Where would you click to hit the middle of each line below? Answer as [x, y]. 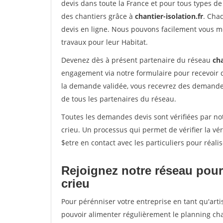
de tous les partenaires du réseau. [119, 99]
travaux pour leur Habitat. [105, 42]
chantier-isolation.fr [169, 16]
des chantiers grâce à [98, 16]
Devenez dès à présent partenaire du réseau [137, 60]
